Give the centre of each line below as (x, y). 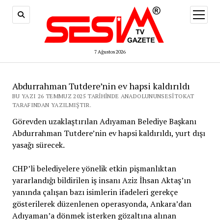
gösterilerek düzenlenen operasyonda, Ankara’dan (102, 204)
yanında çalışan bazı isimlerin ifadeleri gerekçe (95, 192)
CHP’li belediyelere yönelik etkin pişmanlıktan (94, 168)
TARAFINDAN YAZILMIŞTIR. (52, 105)
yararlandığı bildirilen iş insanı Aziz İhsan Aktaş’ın (101, 180)
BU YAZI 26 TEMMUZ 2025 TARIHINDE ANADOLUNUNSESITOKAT (103, 96)
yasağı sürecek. (38, 145)
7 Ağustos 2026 (110, 52)
